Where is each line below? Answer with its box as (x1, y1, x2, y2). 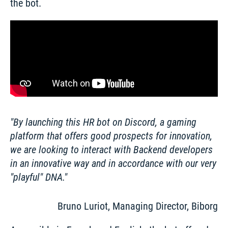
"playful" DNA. (10, 171, 64, 184)
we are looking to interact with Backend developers (10, 144, 213, 156)
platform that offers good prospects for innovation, (10, 130, 212, 142)
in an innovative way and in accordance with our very (10, 157, 216, 170)
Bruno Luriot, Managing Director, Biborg (58, 200, 218, 213)
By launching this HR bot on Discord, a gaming (13, 116, 196, 129)
